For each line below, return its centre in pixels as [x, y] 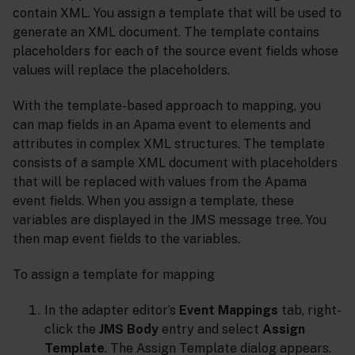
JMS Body [129, 329]
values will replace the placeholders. [121, 71]
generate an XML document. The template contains [166, 32]
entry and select [210, 329]
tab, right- [310, 310]
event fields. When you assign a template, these [153, 201]
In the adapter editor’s [112, 310]
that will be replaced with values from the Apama [160, 182]
